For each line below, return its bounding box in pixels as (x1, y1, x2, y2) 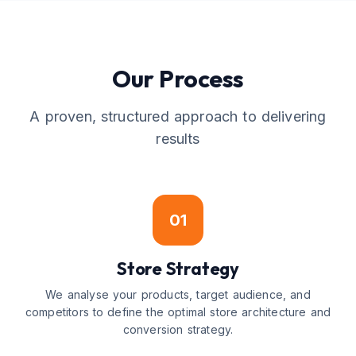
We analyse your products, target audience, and (45, 288, 311, 301)
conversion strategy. (122, 323, 234, 336)
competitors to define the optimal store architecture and (25, 305, 331, 319)
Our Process (112, 64, 244, 94)
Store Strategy (117, 257, 239, 280)
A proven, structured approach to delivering (29, 108, 327, 125)
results (156, 130, 200, 147)
